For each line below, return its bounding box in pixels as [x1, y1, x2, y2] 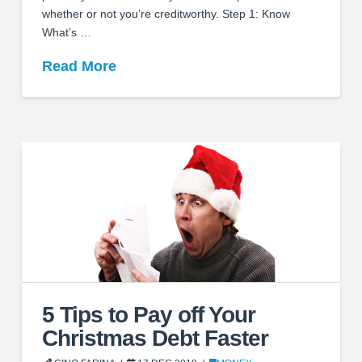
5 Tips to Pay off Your [41, 301, 256, 327]
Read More [41, 58, 116, 75]
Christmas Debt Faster [41, 325, 269, 351]
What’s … [41, 26, 91, 40]
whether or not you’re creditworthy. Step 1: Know [41, 7, 290, 21]
